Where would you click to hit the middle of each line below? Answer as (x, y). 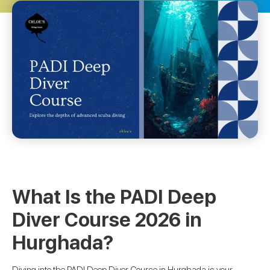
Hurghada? (63, 243)
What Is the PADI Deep (114, 197)
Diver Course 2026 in (107, 220)
